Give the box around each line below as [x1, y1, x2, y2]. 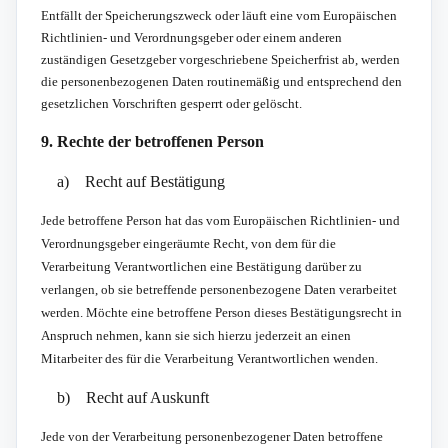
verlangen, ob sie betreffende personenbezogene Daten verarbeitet [41, 281, 397, 297]
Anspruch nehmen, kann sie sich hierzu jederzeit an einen [41, 327, 351, 343]
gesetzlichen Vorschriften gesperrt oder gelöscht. [41, 95, 302, 111]
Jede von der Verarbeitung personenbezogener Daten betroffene [41, 428, 383, 444]
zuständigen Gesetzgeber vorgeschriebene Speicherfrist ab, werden [41, 51, 400, 67]
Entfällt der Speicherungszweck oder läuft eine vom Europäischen [41, 7, 397, 23]
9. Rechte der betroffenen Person [41, 132, 264, 150]
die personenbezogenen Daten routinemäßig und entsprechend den [41, 73, 402, 89]
